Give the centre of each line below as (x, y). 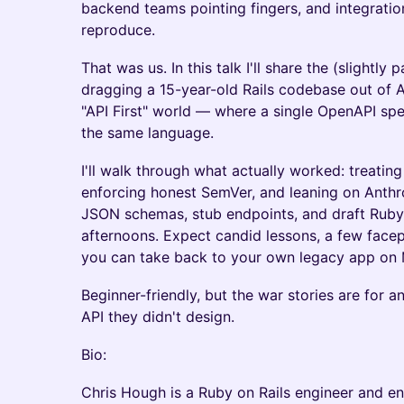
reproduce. (118, 30)
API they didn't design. (158, 317)
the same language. (147, 133)
